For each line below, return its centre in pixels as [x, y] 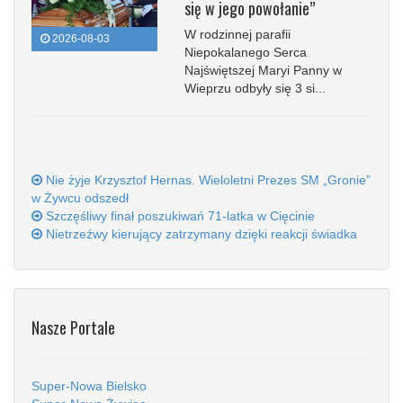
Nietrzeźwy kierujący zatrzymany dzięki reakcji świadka [200, 233]
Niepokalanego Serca [246, 52]
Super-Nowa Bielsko [89, 385]
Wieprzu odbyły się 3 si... [255, 88]
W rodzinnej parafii [237, 34]
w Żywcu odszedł [80, 197]
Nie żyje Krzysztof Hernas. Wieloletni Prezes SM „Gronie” [206, 179]
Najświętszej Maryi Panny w [263, 70]
